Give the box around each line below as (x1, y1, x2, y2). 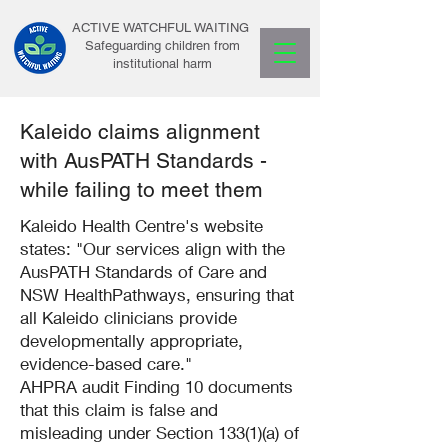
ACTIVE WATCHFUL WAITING (72, 20, 253, 35)
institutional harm (113, 56, 212, 71)
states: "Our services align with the (20, 238, 285, 259)
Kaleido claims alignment (20, 119, 260, 144)
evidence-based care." (20, 353, 192, 374)
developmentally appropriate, (20, 330, 243, 351)
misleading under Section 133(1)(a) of (20, 422, 299, 443)
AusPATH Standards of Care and (20, 261, 267, 282)
